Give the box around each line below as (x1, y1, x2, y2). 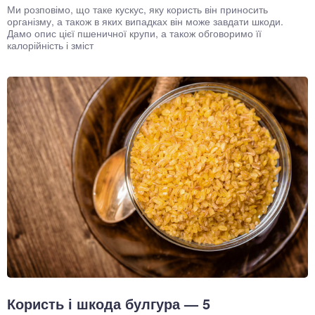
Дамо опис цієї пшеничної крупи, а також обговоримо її (7, 26, 262, 41)
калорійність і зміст (7, 38, 94, 53)
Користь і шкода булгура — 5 (7, 292, 210, 314)
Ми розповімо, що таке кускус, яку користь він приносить (7, 2, 268, 17)
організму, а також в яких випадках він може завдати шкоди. (7, 14, 283, 29)
